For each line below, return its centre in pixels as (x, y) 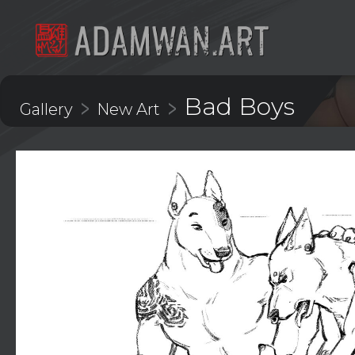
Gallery (46, 109)
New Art (128, 109)
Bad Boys (239, 107)
